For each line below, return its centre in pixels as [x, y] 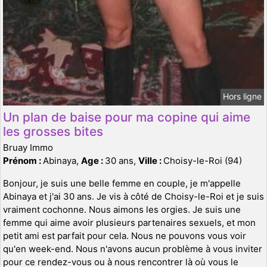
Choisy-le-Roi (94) [203, 161]
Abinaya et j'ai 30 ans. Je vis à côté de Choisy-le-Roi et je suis [133, 197]
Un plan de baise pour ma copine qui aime [127, 117]
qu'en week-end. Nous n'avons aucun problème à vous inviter [133, 249]
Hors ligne [242, 97]
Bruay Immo [28, 148]
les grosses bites [53, 132]
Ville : [151, 161]
